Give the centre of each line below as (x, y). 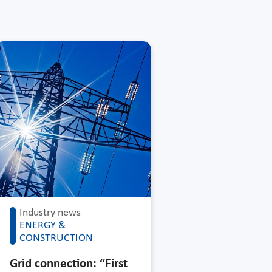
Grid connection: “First (69, 263)
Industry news (50, 212)
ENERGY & (43, 225)
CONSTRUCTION (56, 238)
